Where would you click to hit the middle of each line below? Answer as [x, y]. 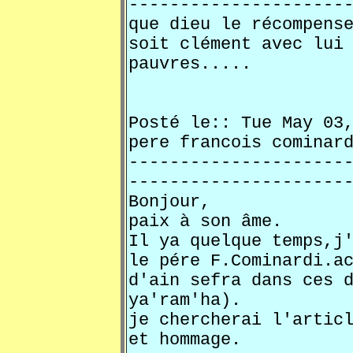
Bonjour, [169, 202]
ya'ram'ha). [185, 301]
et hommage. [185, 340]
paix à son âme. [205, 222]
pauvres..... [190, 64]
